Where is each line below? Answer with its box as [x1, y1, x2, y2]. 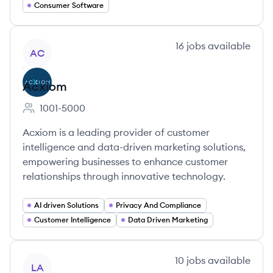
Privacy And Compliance [116, 200, 201, 210]
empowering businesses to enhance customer [23, 155, 228, 168]
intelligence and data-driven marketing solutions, [23, 141, 246, 153]
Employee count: [22, 108, 98, 121]
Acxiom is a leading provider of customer [23, 126, 210, 138]
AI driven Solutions [34, 200, 99, 210]
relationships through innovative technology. [23, 170, 225, 182]
